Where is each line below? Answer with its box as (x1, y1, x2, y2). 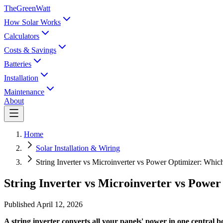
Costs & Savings (4, 46, 56, 54)
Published (4, 200, 36, 209)
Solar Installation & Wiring (36, 144, 120, 152)
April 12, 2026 (36, 200, 83, 209)
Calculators (4, 32, 39, 40)
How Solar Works (4, 18, 61, 26)
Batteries (4, 60, 31, 68)
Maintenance (4, 88, 44, 96)
